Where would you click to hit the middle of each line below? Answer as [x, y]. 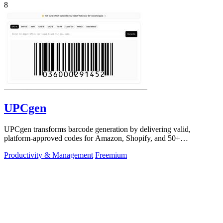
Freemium [111, 155]
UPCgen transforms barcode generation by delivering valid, [97, 129]
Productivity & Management [49, 155]
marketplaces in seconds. [43, 147]
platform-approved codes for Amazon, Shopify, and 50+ [92, 138]
